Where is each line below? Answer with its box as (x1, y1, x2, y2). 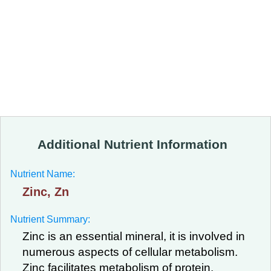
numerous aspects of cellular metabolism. (22, 246, 238, 258)
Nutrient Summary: (10, 214, 90, 224)
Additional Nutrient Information (38, 137, 227, 152)
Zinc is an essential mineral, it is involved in (22, 230, 245, 243)
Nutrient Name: (10, 169, 75, 179)
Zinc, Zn (22, 185, 69, 198)
